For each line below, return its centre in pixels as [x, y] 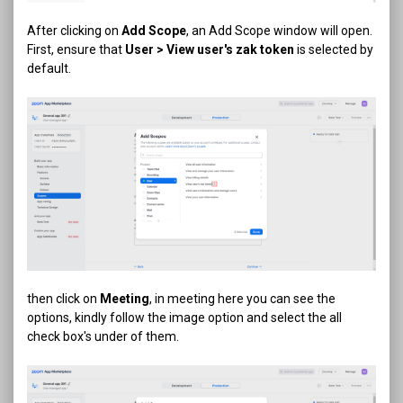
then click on [63, 298]
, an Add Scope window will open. [279, 31]
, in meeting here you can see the [242, 298]
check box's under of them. [103, 336]
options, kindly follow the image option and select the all [184, 317]
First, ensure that [76, 50]
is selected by [334, 50]
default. [49, 69]
